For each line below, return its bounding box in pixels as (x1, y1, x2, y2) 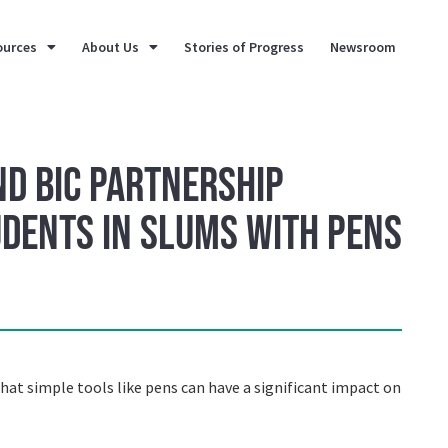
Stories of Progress (184, 37, 305, 56)
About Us (82, 37, 140, 56)
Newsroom (330, 37, 397, 56)
